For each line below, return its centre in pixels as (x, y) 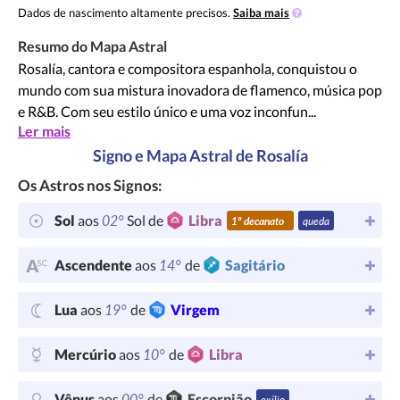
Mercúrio (87, 354)
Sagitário (255, 265)
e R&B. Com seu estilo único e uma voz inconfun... (167, 111)
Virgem (195, 309)
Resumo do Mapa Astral (92, 46)
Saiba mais (261, 12)
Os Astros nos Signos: (90, 185)
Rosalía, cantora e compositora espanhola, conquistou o (187, 68)
